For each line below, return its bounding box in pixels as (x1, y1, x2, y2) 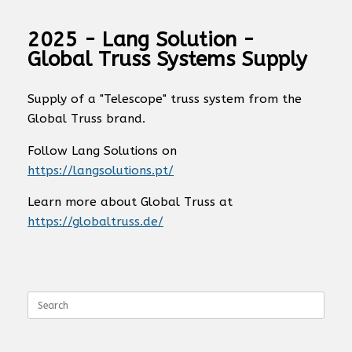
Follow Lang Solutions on (27, 143, 177, 158)
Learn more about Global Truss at (27, 195, 233, 209)
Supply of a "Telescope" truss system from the (27, 92, 302, 106)
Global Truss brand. (27, 112, 145, 126)
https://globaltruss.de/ (27, 214, 163, 229)
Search (27, 291, 57, 303)
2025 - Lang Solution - (27, 27, 255, 52)
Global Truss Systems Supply (27, 47, 307, 71)
